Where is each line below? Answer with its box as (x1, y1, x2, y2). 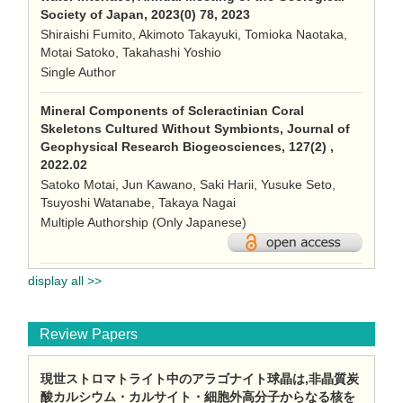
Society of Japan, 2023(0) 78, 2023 (40, 7, 250, 22)
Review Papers (40, 327, 138, 342)
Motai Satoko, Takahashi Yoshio (40, 45, 221, 59)
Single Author (40, 65, 116, 79)
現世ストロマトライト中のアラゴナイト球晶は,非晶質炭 (40, 372, 359, 386)
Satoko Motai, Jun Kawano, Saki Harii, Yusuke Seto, (40, 177, 336, 192)
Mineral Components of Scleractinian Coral (40, 103, 304, 118)
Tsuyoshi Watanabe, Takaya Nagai (40, 195, 236, 210)
